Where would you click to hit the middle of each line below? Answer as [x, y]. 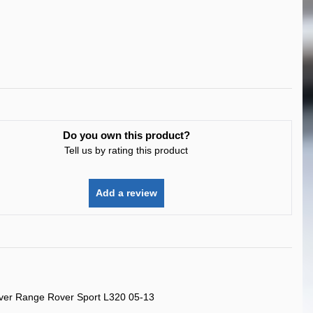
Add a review [126, 193]
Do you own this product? [126, 135]
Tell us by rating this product [126, 150]
